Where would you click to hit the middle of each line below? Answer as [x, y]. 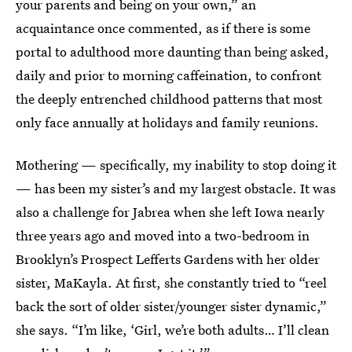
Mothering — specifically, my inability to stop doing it [176, 165]
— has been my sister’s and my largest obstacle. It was [176, 189]
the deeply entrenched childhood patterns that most [169, 99]
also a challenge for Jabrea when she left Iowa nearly [170, 212]
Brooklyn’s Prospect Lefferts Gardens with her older [168, 259]
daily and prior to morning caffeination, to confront [169, 75]
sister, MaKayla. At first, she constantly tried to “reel [171, 283]
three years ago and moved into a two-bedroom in [163, 236]
